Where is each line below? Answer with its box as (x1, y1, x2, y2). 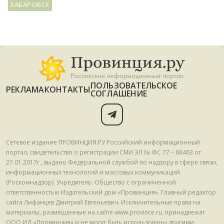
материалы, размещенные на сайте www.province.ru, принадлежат (6, 207, 205, 216)
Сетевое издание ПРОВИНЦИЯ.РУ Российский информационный (6, 137, 200, 146)
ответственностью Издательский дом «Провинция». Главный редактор (6, 187, 216, 196)
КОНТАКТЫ (44, 83, 91, 95)
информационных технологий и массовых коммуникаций (6, 167, 180, 176)
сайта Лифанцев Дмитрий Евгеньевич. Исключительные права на (6, 197, 200, 206)
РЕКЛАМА (6, 83, 44, 95)
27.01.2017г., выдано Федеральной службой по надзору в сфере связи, (6, 157, 217, 166)
